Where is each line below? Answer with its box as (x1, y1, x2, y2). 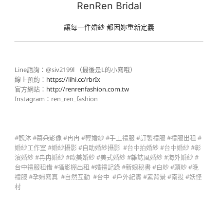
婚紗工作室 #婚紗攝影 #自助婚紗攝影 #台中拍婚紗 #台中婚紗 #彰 (15, 143, 201, 152)
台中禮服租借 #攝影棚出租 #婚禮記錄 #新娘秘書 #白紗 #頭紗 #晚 (15, 162, 199, 171)
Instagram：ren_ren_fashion (15, 94, 98, 103)
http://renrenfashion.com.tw (46, 84, 129, 93)
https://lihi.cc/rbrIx (46, 74, 100, 84)
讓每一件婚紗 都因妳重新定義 (64, 22, 154, 32)
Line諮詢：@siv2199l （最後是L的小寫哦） (15, 65, 136, 74)
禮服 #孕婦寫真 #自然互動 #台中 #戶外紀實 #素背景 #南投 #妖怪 (15, 172, 202, 181)
